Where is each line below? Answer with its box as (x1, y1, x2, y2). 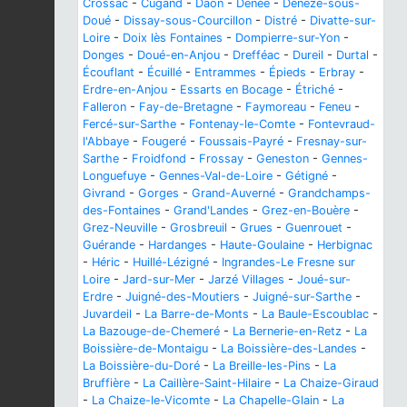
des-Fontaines (83, 203, 161, 218)
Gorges (138, 186, 179, 201)
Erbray (319, 65, 355, 80)
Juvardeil (83, 307, 132, 322)
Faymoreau (245, 100, 306, 114)
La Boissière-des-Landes (221, 342, 357, 356)
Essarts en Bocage (180, 83, 283, 97)
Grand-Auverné (192, 186, 275, 201)
